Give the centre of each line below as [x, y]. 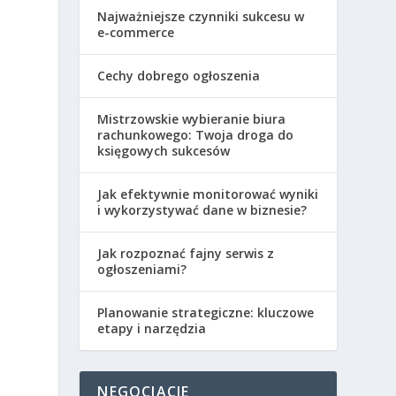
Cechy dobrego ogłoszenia [179, 75]
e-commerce [136, 32]
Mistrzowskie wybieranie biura [192, 118]
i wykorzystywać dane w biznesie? [202, 209]
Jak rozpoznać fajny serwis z [186, 253]
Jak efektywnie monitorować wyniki [208, 194]
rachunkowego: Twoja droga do [196, 134]
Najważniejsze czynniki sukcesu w [201, 16]
